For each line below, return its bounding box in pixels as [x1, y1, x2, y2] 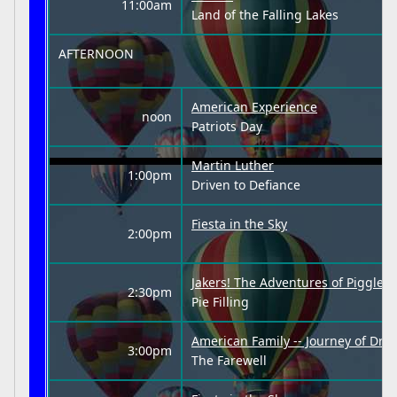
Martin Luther [191, 157, 274, 174]
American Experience [191, 98, 317, 115]
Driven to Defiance [191, 176, 300, 193]
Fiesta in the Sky [191, 215, 287, 232]
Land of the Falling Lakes [191, 6, 339, 23]
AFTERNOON [58, 45, 134, 62]
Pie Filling [191, 293, 249, 310]
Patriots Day [191, 118, 262, 135]
